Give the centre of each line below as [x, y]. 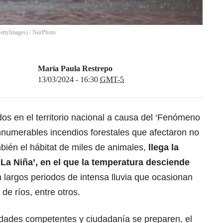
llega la [162, 148]
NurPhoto [44, 33]
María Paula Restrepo [75, 69]
